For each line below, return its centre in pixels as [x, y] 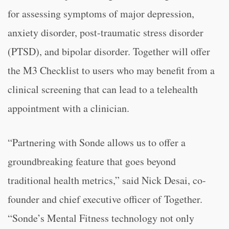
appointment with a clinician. [68, 108]
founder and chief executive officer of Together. [105, 199]
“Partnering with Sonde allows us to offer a [97, 142]
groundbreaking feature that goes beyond [92, 161]
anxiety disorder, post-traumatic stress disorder [106, 32]
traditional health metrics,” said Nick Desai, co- [107, 180]
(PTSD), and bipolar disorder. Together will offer [109, 51]
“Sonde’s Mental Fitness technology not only [101, 218]
